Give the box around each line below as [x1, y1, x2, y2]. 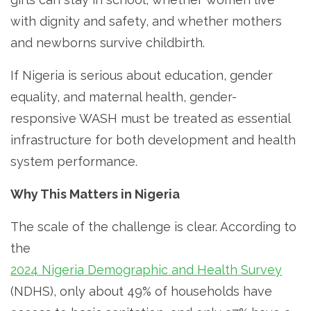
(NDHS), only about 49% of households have [10, 283, 272, 299]
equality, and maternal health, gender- [10, 89, 237, 104]
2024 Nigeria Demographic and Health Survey [10, 262, 282, 277]
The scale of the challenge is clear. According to [10, 219, 296, 234]
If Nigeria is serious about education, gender [10, 67, 273, 83]
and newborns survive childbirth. [10, 35, 205, 50]
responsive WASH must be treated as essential [10, 110, 290, 126]
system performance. [10, 153, 137, 169]
